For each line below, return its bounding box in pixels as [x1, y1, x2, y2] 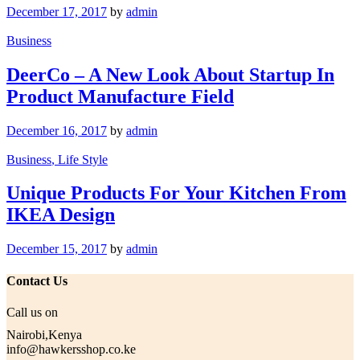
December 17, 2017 [6, 4, 107, 18]
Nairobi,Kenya [6, 327, 82, 342]
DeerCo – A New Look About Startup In [6, 63, 334, 85]
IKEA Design [6, 204, 115, 226]
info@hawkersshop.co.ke [6, 342, 136, 356]
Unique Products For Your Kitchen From [6, 182, 346, 204]
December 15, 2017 [6, 242, 107, 256]
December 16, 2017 [6, 123, 107, 137]
